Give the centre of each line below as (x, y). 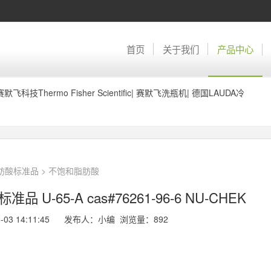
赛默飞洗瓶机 (162, 93)
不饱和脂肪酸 (74, 171)
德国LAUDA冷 (218, 93)
